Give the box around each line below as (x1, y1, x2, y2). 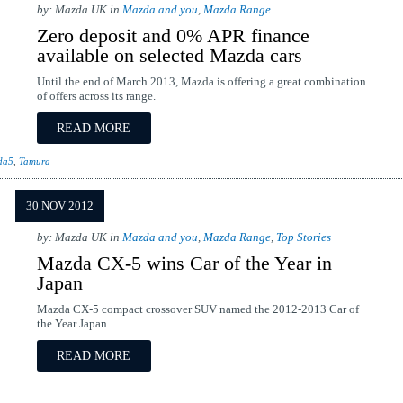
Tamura (18, 156, 50, 166)
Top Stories (275, 231, 331, 244)
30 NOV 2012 (25, 200, 94, 212)
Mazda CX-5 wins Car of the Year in (36, 252, 332, 274)
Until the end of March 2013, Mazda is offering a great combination (36, 76, 366, 88)
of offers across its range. (36, 90, 156, 103)
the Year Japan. (36, 318, 110, 330)
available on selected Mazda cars (36, 44, 302, 67)
